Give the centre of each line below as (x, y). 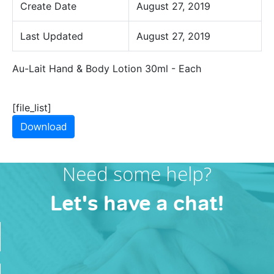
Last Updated (52, 36)
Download (43, 127)
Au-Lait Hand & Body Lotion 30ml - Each (107, 68)
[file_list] (32, 108)
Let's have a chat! (137, 203)
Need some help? (137, 174)
